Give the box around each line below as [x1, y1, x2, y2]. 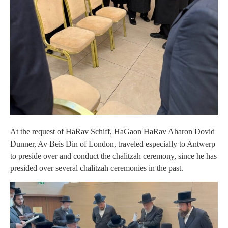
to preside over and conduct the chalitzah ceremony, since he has [10, 151, 217, 160]
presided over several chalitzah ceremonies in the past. [10, 163, 183, 173]
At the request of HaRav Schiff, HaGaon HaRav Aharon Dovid [10, 127, 215, 136]
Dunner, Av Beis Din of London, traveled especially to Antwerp [10, 139, 215, 148]
